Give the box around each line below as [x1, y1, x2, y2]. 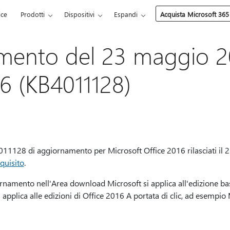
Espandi [114, 10, 138, 18]
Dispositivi [64, 10, 95, 18]
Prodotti [21, 10, 45, 18]
